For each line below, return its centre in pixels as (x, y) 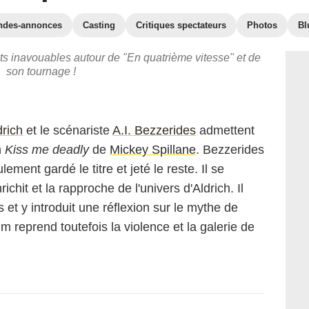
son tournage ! (41, 71)
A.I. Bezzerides (154, 130)
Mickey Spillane (153, 150)
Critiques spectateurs (181, 25)
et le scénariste (68, 130)
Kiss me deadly (47, 150)
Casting (99, 25)
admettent (225, 130)
